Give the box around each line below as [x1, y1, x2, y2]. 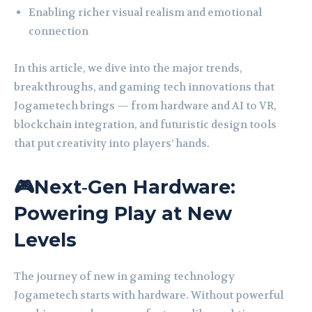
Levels [14, 228, 77, 252]
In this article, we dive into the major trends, [14, 61, 242, 76]
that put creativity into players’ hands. [14, 136, 210, 151]
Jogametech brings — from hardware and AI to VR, [14, 99, 276, 114]
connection [29, 24, 88, 39]
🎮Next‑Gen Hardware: [14, 175, 235, 199]
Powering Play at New [14, 202, 232, 226]
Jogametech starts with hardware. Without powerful [14, 288, 283, 303]
